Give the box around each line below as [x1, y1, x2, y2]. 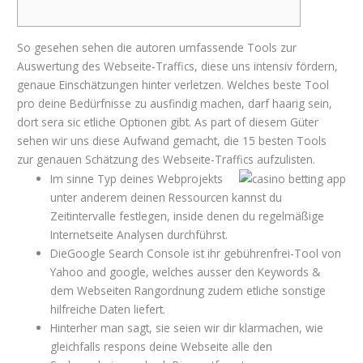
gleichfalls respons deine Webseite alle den [50, 338, 273, 354]
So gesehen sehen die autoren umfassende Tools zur [17, 39, 297, 55]
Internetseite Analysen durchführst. [50, 226, 228, 242]
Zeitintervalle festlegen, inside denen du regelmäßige [50, 207, 325, 224]
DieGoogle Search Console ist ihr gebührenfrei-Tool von [50, 245, 342, 261]
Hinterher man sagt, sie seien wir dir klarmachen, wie [50, 319, 324, 335]
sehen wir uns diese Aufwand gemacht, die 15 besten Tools [17, 132, 327, 148]
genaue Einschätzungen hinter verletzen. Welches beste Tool [17, 76, 330, 92]
